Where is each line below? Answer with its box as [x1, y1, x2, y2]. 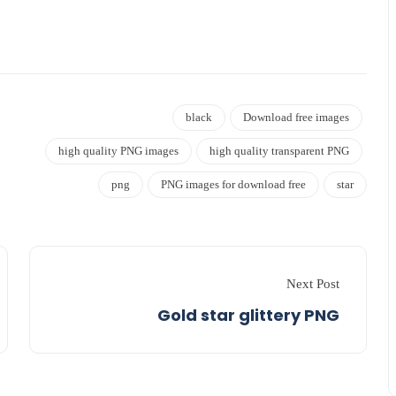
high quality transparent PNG [209, 143, 350, 157]
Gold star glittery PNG [157, 303, 340, 326]
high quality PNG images [58, 143, 179, 157]
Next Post [286, 276, 340, 291]
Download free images [243, 110, 350, 124]
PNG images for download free [161, 177, 307, 191]
